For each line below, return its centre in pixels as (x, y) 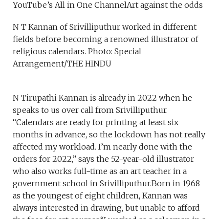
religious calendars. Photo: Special (77, 51)
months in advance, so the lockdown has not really (109, 134)
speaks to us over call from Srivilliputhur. (90, 110)
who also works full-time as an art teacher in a (100, 171)
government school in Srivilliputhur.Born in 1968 (107, 183)
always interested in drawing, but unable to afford (107, 208)
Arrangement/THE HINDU (62, 63)
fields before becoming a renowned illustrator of (106, 39)
